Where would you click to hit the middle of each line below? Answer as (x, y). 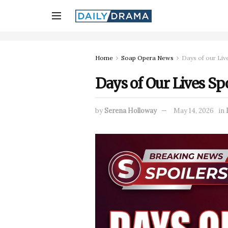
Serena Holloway (131, 111)
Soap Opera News (147, 58)
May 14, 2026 (194, 111)
